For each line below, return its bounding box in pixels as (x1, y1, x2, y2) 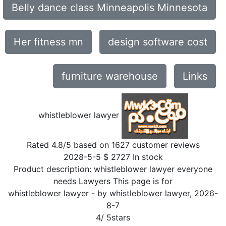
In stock (132, 152, 163, 162)
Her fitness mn (14, 36, 83, 48)
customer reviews (129, 140, 200, 150)
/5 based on (63, 140, 111, 150)
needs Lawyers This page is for (53, 176, 173, 186)
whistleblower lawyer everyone (94, 164, 212, 174)
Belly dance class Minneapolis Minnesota (12, 2, 207, 14)
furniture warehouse (62, 70, 158, 82)
